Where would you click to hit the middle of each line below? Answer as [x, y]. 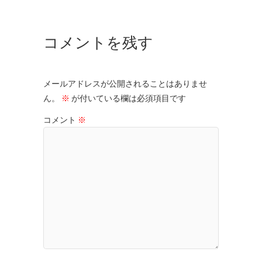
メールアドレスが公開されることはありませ [125, 84]
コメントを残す [98, 42]
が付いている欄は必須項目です [128, 98]
